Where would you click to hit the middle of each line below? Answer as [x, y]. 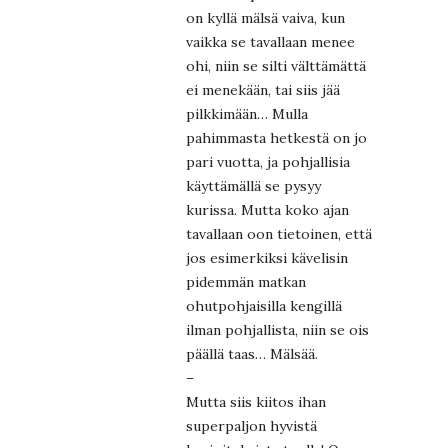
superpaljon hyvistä [251, 425]
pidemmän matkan [246, 281]
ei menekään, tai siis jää [263, 89]
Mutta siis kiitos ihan [256, 401]
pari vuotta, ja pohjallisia [268, 161]
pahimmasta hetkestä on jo [276, 137]
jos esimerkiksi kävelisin [267, 257]
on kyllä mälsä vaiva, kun [265, 17]
